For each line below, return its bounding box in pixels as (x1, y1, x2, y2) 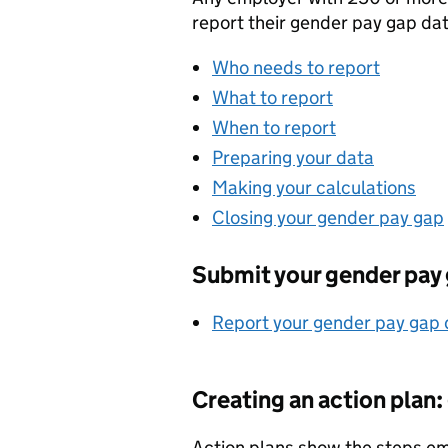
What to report (212, 86, 333, 109)
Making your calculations (212, 176, 416, 199)
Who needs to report (212, 56, 380, 79)
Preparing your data (212, 146, 374, 169)
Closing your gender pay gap (212, 206, 444, 229)
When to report (212, 116, 336, 139)
